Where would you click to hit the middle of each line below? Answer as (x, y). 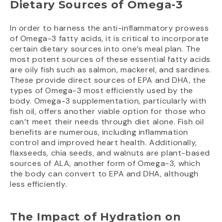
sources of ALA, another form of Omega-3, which (105, 164)
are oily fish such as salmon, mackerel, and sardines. (111, 70)
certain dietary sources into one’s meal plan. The (105, 49)
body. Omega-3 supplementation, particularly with (108, 101)
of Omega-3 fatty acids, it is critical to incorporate (110, 39)
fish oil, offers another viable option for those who (108, 111)
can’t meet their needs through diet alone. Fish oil (107, 122)
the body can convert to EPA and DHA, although (105, 174)
